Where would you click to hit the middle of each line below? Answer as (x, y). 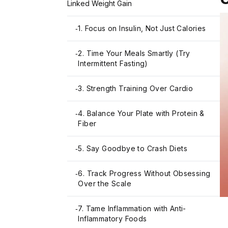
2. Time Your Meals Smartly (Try (134, 53)
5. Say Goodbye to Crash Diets (133, 148)
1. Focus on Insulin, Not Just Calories (142, 28)
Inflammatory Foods (112, 218)
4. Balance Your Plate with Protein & (141, 113)
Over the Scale (105, 183)
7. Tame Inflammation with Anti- (132, 208)
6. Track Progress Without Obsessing (144, 173)
